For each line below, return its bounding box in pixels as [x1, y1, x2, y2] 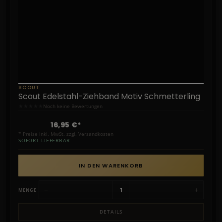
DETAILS [100, 208, 122, 216]
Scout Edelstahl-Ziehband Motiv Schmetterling [18, 91, 200, 103]
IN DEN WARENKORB [78, 162, 144, 170]
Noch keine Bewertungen [43, 102, 103, 110]
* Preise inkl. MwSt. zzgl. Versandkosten [18, 130, 113, 138]
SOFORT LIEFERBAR [18, 137, 70, 144]
